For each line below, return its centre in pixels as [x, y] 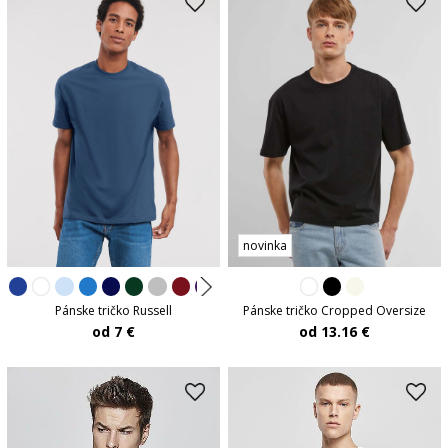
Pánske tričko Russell [113, 310]
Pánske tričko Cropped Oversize [335, 310]
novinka [265, 246]
